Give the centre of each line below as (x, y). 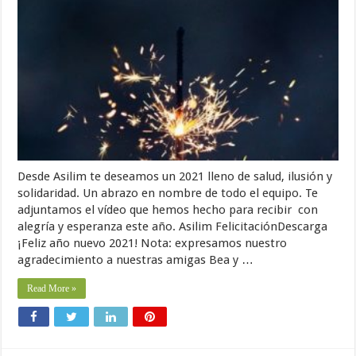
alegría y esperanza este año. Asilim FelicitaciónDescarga (173, 227)
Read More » (52, 289)
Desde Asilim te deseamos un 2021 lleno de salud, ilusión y (175, 177)
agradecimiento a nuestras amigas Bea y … (136, 260)
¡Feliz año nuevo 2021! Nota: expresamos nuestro (153, 244)
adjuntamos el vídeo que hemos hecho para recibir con (168, 210)
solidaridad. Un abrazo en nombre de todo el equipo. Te (168, 193)
